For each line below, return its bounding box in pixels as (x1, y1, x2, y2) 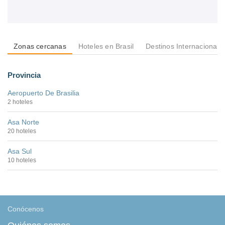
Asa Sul (8, 147, 32, 156)
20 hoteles (8, 128, 36, 135)
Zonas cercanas (14, 42, 66, 51)
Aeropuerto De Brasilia (8, 89, 79, 97)
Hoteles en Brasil (78, 42, 134, 51)
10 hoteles (8, 157, 36, 164)
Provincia (8, 71, 41, 80)
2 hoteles (8, 98, 33, 106)
